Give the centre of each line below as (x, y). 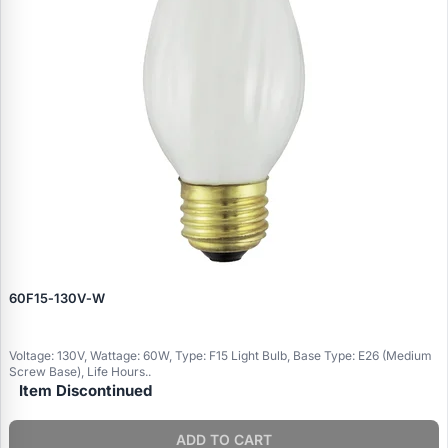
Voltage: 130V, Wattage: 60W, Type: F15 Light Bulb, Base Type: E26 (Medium (220, 355)
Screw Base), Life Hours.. (80, 371)
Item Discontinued (85, 390)
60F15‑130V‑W (57, 297)
